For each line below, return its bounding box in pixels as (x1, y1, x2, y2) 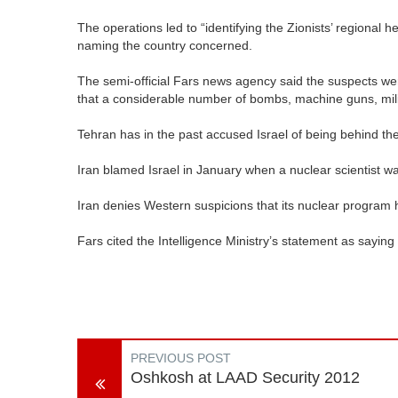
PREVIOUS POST (131, 351, 231, 365)
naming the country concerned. (77, 38, 252, 52)
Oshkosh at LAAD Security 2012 (131, 369, 360, 386)
